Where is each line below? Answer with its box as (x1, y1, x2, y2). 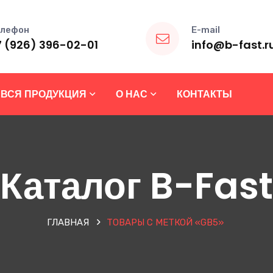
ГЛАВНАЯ (47, 217, 89, 228)
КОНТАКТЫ (177, 87, 232, 101)
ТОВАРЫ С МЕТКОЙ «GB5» (107, 217, 226, 228)
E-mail (191, 24, 220, 35)
